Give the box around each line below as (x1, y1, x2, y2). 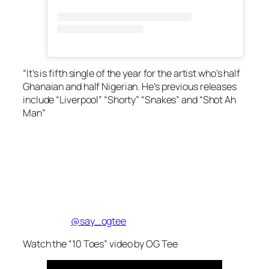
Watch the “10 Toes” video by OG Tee (23, 237, 178, 251)
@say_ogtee (71, 214, 126, 228)
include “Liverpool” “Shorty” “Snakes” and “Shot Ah (23, 93, 236, 107)
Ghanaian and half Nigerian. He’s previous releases (23, 80, 237, 94)
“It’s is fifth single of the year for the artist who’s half (23, 67, 241, 80)
